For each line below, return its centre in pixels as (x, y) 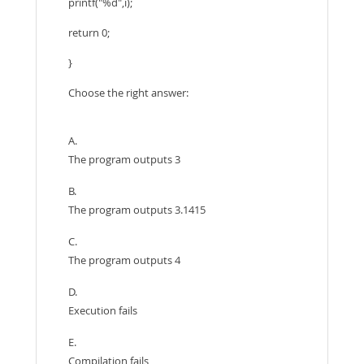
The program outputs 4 (124, 260)
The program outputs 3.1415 (137, 210)
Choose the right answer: (128, 93)
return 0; (89, 32)
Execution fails (103, 310)
